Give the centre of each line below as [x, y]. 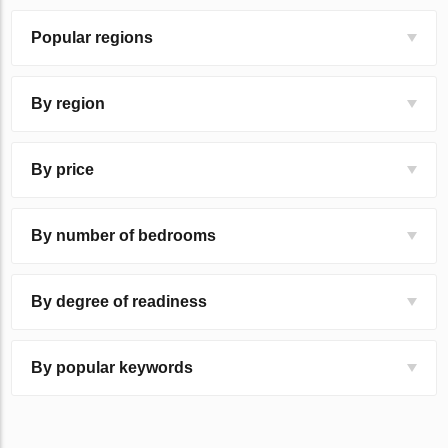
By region [68, 103]
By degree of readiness [119, 301]
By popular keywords [112, 367]
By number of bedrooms [124, 235]
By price [63, 169]
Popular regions [92, 37]
